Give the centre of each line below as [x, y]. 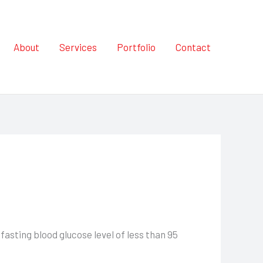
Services [78, 47]
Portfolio [136, 47]
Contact [193, 47]
